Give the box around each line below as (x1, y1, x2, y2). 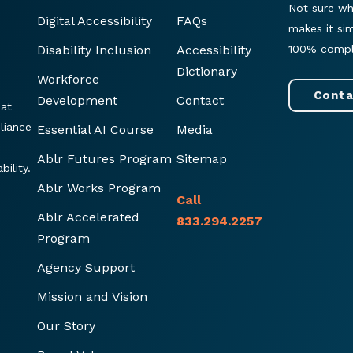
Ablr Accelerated (36, 209, 139, 225)
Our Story (36, 318, 95, 333)
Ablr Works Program (36, 180, 161, 195)
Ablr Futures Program (36, 150, 172, 166)
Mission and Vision (36, 288, 147, 304)
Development (36, 92, 117, 108)
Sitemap (176, 150, 227, 166)
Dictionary (176, 63, 237, 79)
